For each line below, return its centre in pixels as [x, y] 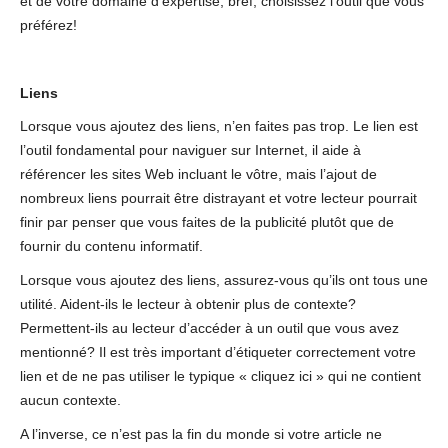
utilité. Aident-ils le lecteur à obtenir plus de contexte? [188, 304]
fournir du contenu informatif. [111, 246]
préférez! [48, 25]
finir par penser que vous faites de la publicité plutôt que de [207, 222]
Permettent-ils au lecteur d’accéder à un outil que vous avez [209, 328]
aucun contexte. [70, 400]
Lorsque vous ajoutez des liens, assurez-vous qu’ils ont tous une [224, 280]
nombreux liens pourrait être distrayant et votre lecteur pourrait [218, 198]
